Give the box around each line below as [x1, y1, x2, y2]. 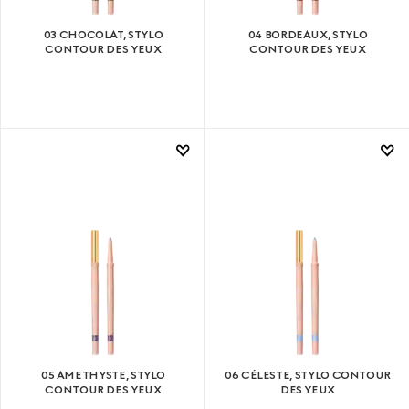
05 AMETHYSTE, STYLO [40, 369, 166, 383]
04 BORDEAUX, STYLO [247, 27, 368, 41]
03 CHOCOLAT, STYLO [43, 27, 163, 41]
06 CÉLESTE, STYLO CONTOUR [225, 369, 391, 383]
